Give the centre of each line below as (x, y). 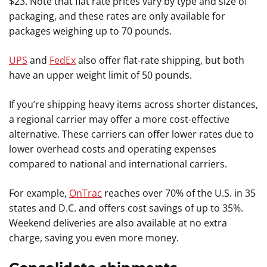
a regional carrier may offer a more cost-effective (119, 119)
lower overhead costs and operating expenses (113, 149)
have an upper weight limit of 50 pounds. (102, 75)
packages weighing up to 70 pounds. (91, 31)
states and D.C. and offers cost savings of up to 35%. (126, 208)
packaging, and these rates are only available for (117, 16)
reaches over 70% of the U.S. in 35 (179, 193)
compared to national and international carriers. (119, 164)
